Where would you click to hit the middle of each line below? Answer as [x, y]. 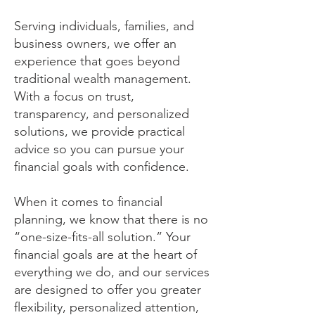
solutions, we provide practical [99, 131]
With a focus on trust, [74, 96]
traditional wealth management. [103, 79]
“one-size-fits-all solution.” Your [102, 237]
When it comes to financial [88, 202]
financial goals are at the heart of [105, 255]
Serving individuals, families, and [104, 26]
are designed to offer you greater [108, 290]
